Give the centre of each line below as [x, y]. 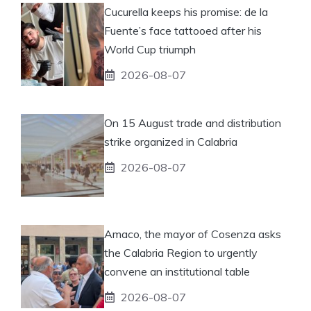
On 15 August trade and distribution [193, 123]
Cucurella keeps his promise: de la [186, 11]
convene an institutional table [177, 271]
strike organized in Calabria [171, 141]
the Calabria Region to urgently [181, 252]
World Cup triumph [150, 49]
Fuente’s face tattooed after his [183, 30]
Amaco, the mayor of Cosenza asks [193, 234]
